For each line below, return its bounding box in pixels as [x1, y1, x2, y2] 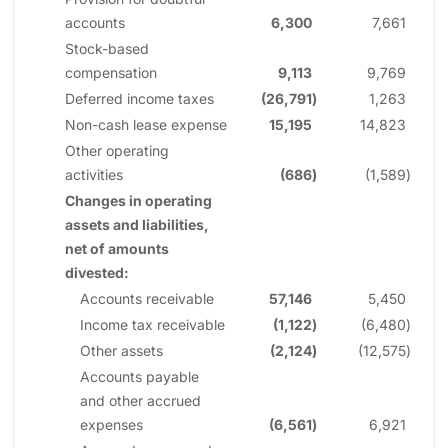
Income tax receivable [80, 315, 225, 333]
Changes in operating [65, 191, 212, 209]
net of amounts [65, 239, 169, 257]
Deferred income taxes [65, 89, 214, 107]
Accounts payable [80, 367, 199, 385]
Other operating [65, 141, 169, 159]
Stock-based [65, 39, 149, 57]
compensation [65, 63, 157, 81]
